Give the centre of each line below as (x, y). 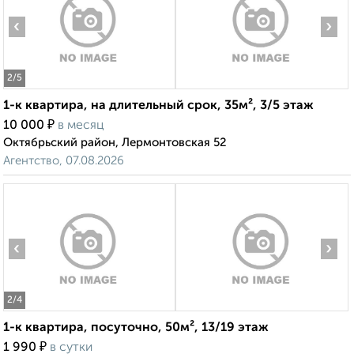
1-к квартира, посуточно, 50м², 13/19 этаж (136, 328)
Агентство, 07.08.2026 (64, 161)
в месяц (81, 126)
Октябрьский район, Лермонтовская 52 (115, 143)
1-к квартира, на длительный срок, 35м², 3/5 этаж (158, 106)
